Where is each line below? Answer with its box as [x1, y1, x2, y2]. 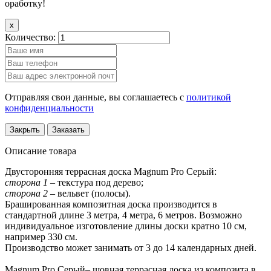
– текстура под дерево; [48, 177, 143, 188]
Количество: [5, 31, 58, 42]
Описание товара [5, 145, 76, 156]
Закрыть [10, 125, 40, 134]
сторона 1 [5, 177, 48, 188]
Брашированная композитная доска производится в [5, 198, 217, 209]
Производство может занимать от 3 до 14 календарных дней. [5, 242, 256, 253]
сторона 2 [5, 188, 48, 198]
